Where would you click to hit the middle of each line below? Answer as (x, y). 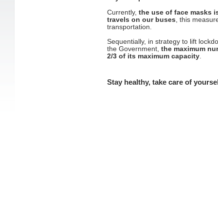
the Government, (134, 49)
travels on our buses (141, 20)
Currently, (123, 12)
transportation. (129, 27)
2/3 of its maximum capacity (153, 56)
